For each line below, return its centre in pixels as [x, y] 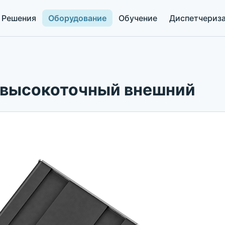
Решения [19, 18]
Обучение [138, 18]
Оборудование [77, 18]
